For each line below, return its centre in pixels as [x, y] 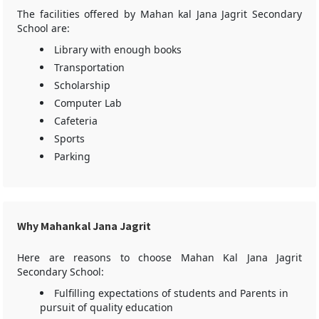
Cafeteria [76, 121]
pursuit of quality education [106, 307]
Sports [69, 138]
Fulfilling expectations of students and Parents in [171, 293]
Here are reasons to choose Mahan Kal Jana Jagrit [159, 257]
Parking [72, 156]
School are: [43, 28]
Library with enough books [118, 49]
